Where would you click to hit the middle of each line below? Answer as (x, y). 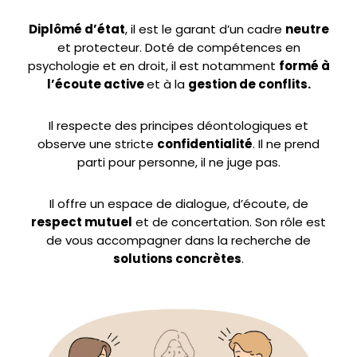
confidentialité (205, 144)
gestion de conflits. (249, 84)
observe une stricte (97, 144)
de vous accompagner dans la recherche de (178, 240)
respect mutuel (82, 222)
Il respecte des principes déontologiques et (178, 126)
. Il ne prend (286, 144)
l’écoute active (96, 84)
